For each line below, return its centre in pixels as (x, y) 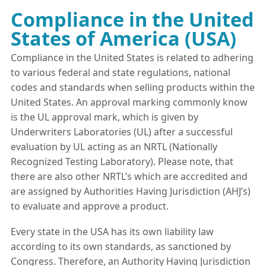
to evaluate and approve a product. (90, 206)
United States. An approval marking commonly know (129, 102)
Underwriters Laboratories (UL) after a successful (122, 132)
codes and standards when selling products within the (133, 88)
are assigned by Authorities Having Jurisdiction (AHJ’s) (131, 191)
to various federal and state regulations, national (121, 73)
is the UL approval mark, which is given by (104, 117)
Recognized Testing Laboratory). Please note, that (122, 162)
